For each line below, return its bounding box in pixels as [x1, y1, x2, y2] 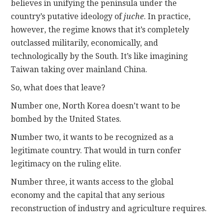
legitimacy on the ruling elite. [11, 159, 122, 168]
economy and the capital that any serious [11, 190, 165, 200]
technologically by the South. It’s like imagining [11, 51, 188, 61]
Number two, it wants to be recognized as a [11, 132, 174, 142]
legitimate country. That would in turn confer [11, 145, 182, 155]
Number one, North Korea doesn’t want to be [11, 101, 181, 110]
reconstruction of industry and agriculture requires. [11, 203, 207, 213]
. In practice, [144, 11, 191, 21]
